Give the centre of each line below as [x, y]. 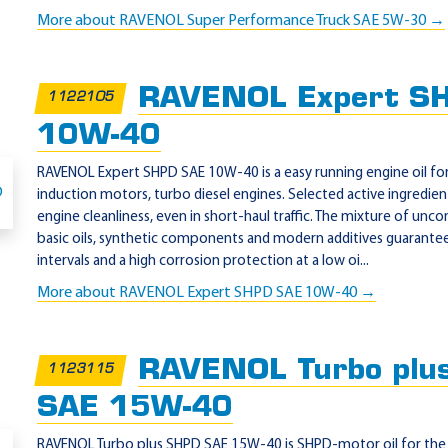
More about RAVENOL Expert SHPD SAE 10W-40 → [206, 293]
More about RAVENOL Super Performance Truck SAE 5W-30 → [241, 21]
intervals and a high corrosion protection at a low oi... [203, 261]
